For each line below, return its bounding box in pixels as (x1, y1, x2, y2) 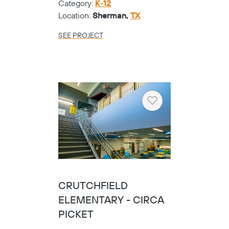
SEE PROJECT (58, 31, 103, 40)
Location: (58, 10, 93, 21)
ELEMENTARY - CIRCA (58, 194, 164, 208)
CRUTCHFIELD (58, 180, 128, 193)
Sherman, (93, 10, 130, 21)
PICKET (58, 209, 94, 222)
